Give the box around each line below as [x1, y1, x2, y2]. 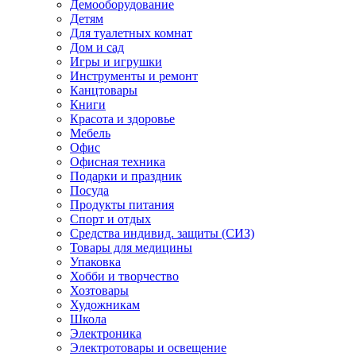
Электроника [70, 327, 141, 340]
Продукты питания [70, 198, 174, 211]
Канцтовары [70, 83, 137, 97]
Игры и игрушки [70, 55, 162, 68]
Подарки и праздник [70, 169, 182, 183]
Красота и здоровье [70, 112, 175, 126]
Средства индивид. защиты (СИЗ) [70, 226, 254, 240]
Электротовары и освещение [70, 341, 226, 354]
